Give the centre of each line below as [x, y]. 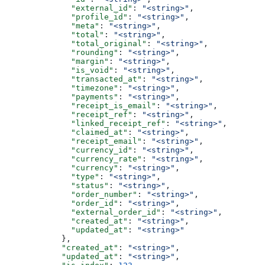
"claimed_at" [66, 132]
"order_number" [71, 194]
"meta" [52, 25]
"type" [52, 176]
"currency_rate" [73, 159]
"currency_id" [69, 150]
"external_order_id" [83, 212]
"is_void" [59, 70]
